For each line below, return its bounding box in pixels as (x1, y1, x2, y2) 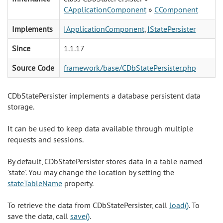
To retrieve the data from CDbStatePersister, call (7, 200, 169, 210)
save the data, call (7, 211, 70, 221)
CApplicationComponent (64, 4, 146, 14)
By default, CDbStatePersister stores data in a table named (7, 156, 203, 166)
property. (62, 178, 94, 188)
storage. (7, 102, 34, 111)
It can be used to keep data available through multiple (7, 123, 193, 133)
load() (169, 200, 189, 210)
